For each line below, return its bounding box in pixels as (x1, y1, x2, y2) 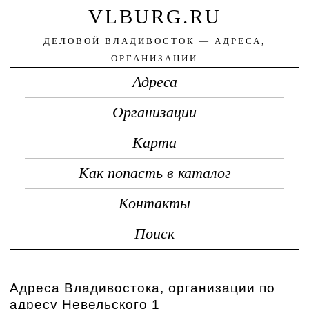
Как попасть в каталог (78, 164, 231, 181)
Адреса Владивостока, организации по (10, 280, 276, 295)
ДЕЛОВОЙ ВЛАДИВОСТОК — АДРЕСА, (43, 35, 266, 46)
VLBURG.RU (88, 5, 221, 28)
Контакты (119, 195, 190, 212)
